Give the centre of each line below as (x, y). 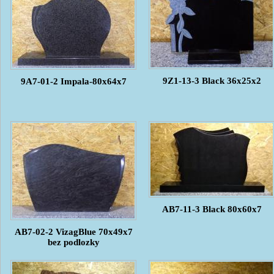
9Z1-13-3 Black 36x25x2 (212, 80)
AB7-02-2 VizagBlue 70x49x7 (73, 231)
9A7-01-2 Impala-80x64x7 (73, 81)
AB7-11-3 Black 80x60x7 (212, 209)
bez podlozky (73, 242)
